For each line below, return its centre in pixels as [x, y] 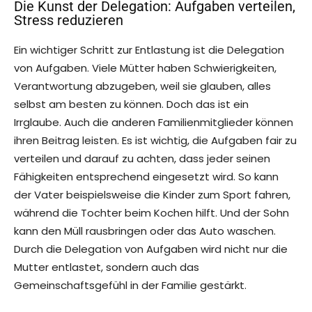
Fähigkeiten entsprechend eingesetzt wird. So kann [146, 177]
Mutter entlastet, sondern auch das [107, 267]
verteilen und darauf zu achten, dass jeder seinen [142, 159]
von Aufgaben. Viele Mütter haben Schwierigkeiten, [145, 68]
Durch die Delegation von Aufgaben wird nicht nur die [151, 249]
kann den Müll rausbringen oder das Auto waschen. [145, 231]
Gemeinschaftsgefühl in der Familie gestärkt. [130, 286]
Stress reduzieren [69, 21]
